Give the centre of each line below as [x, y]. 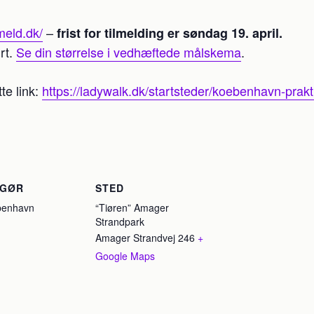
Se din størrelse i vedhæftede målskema [129, 52]
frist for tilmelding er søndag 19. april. [170, 33]
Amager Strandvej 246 [145, 238]
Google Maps [125, 256]
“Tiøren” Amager [132, 207]
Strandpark [120, 221]
